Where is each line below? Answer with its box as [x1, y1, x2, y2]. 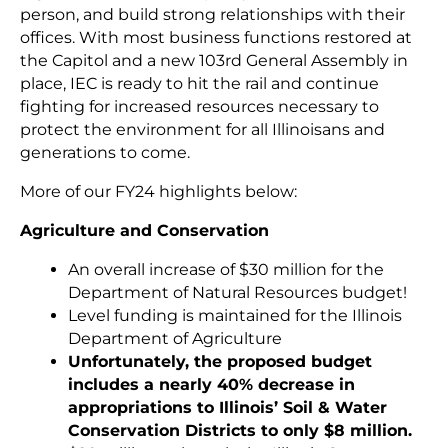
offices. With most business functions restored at [20, 28, 412, 48]
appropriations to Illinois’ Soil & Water [68, 398, 387, 418]
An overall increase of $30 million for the [68, 260, 384, 280]
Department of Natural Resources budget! [68, 283, 407, 303]
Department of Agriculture [68, 329, 282, 349]
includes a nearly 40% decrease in [68, 375, 355, 395]
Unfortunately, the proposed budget [68, 352, 372, 372]
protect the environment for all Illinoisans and [20, 120, 385, 140]
